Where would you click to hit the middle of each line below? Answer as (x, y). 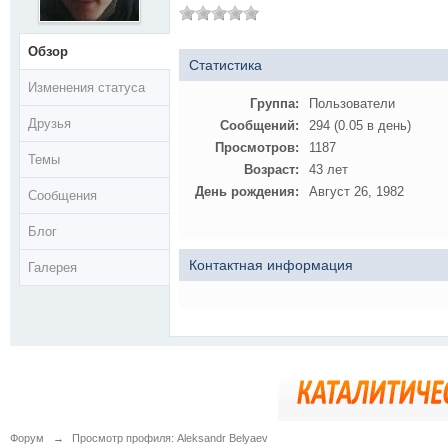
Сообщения (62, 195)
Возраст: (271, 169)
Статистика (225, 65)
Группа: (274, 103)
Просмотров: (257, 147)
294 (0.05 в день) (360, 125)
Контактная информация (271, 265)
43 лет (328, 169)
